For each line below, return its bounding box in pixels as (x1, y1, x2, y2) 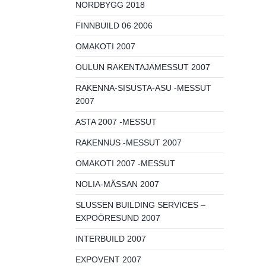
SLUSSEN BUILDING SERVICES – (75, 200, 205, 210)
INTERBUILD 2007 (75, 234, 146, 243)
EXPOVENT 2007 (75, 255, 141, 264)
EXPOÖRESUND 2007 (75, 213, 160, 223)
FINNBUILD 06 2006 (75, 21, 153, 30)
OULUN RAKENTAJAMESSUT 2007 (75, 62, 210, 72)
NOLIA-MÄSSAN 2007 (75, 179, 159, 189)
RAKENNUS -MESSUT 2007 (75, 138, 182, 147)
